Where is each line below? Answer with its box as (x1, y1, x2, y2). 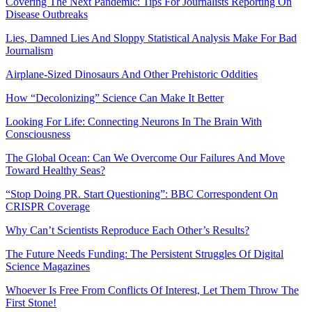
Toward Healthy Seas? (6, 164, 105, 177)
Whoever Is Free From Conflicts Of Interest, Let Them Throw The (6, 284, 299, 297)
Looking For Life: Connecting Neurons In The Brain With (6, 116, 262, 128)
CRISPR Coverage (6, 201, 90, 213)
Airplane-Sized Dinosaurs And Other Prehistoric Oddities (6, 68, 258, 81)
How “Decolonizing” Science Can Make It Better (6, 92, 224, 104)
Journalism (6, 45, 53, 57)
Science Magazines (6, 260, 90, 273)
